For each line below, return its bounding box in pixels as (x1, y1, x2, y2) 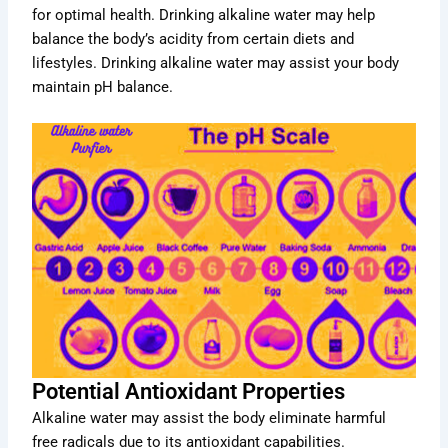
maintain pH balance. (32, 78, 174, 97)
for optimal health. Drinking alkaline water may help (32, 6, 376, 25)
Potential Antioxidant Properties (32, 379, 346, 405)
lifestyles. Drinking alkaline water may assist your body (32, 54, 400, 73)
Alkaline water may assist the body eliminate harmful (32, 409, 387, 428)
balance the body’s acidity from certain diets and (32, 30, 355, 49)
